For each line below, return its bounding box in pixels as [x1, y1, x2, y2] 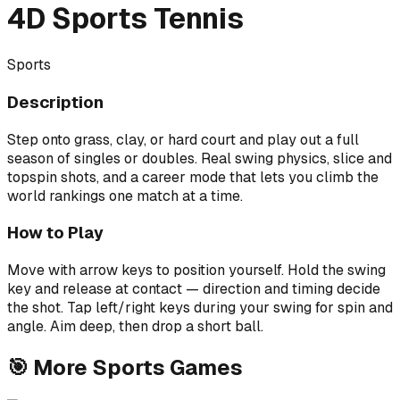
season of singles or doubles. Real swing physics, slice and [7, 148, 392, 168]
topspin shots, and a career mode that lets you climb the [7, 167, 379, 187]
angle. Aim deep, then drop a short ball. [7, 317, 263, 337]
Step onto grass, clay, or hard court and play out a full [7, 129, 359, 149]
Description [7, 91, 104, 114]
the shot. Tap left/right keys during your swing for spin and [7, 298, 393, 318]
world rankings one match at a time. [7, 186, 243, 205]
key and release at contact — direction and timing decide [7, 279, 380, 299]
